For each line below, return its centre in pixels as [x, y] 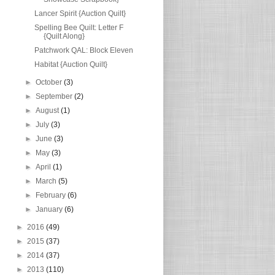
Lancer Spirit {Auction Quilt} [80, 13]
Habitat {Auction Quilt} [71, 64]
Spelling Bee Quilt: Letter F [79, 27]
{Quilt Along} [64, 36]
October [50, 82]
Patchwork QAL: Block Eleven [83, 50]
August [48, 110]
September [55, 96]
